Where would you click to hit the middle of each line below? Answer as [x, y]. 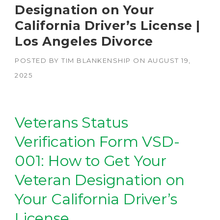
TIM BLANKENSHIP [96, 61]
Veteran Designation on [100, 180]
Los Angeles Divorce [84, 41]
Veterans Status [72, 123]
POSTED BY [38, 61]
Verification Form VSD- [97, 142]
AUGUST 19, [169, 61]
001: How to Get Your [91, 161]
